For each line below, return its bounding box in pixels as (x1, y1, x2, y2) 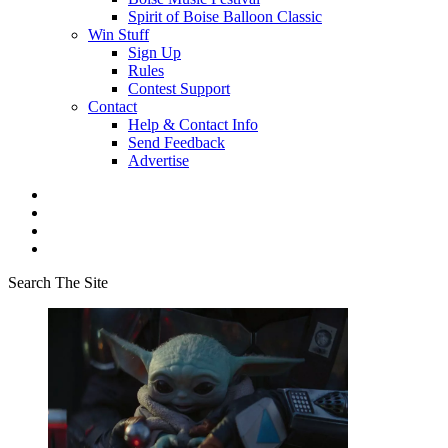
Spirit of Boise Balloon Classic (128, 8, 322, 25)
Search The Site (8, 274, 108, 291)
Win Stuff (88, 26, 149, 43)
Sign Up (128, 44, 181, 61)
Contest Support (128, 80, 230, 97)
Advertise (128, 152, 189, 169)
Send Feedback (128, 134, 225, 151)
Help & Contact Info (128, 116, 258, 133)
